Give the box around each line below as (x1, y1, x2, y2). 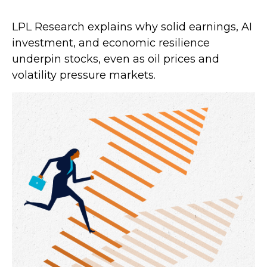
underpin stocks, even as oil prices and (12, 52, 219, 66)
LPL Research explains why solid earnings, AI (12, 20, 252, 33)
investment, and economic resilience (12, 36, 210, 49)
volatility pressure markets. (12, 69, 156, 82)
